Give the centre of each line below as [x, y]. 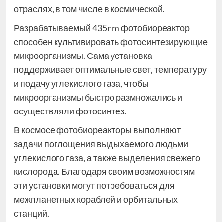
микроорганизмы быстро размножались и [98, 97]
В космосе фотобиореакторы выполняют [97, 130]
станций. [31, 213]
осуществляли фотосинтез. [70, 111]
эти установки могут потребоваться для [94, 186]
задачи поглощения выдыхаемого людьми [101, 144]
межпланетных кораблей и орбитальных [96, 199]
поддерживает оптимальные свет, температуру [110, 70]
